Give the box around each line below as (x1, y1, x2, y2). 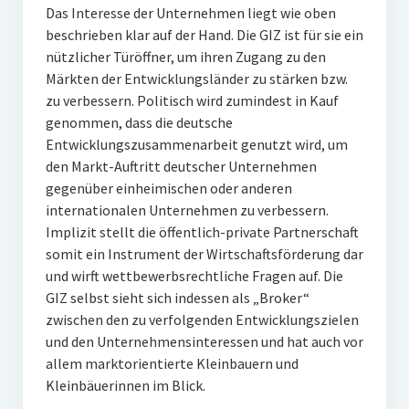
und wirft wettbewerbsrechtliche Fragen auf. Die (45, 267, 343, 285)
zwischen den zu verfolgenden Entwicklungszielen (45, 310, 359, 329)
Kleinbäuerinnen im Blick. (45, 376, 205, 394)
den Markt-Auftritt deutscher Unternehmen (45, 157, 317, 175)
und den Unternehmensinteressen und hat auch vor (45, 332, 363, 351)
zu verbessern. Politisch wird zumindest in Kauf (45, 91, 339, 110)
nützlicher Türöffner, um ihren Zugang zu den (45, 47, 326, 66)
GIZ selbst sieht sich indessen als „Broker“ (45, 288, 309, 307)
